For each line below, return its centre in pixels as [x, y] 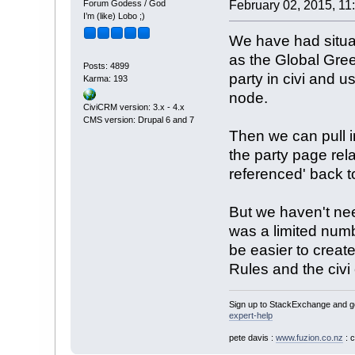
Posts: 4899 [106, 66]
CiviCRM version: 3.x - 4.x [134, 107]
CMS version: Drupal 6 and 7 [138, 119]
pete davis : [252, 338]
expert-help [250, 316]
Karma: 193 [105, 79]
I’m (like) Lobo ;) [114, 15]
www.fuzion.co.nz [309, 338]
